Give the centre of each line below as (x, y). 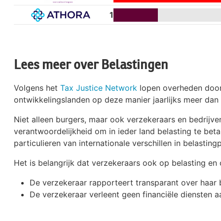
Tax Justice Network (99, 88)
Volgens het (37, 88)
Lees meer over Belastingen (91, 65)
